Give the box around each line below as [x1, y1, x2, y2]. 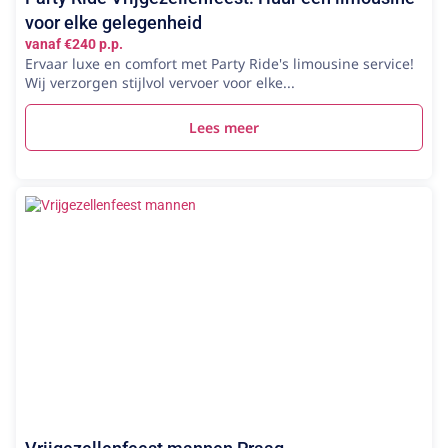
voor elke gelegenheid [25, 12, 202, 33]
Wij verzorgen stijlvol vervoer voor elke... [25, 73, 295, 92]
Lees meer [189, 118, 259, 137]
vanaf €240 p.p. [25, 36, 123, 52]
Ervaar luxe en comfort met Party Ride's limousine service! [25, 54, 414, 73]
